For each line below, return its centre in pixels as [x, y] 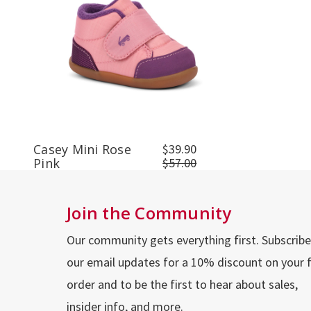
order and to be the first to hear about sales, [182, 285]
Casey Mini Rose [82, 150]
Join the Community [149, 213]
